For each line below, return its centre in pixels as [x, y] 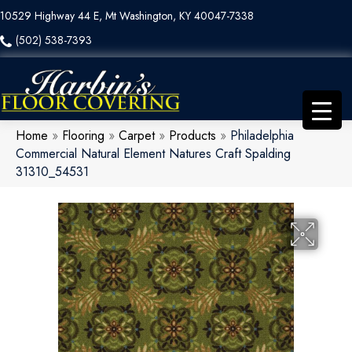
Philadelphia [262, 136]
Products [192, 136]
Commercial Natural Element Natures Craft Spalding [153, 154]
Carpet [137, 136]
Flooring [83, 136]
